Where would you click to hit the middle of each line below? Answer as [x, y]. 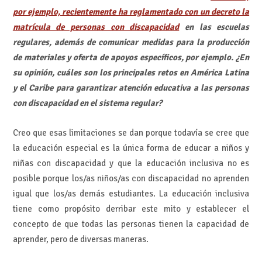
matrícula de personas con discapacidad [96, 27]
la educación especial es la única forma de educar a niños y [131, 148]
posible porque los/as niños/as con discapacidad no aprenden [131, 178]
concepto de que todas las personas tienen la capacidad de [131, 224]
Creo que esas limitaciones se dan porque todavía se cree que [131, 132]
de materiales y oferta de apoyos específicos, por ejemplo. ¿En [131, 58]
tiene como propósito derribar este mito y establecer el [131, 208]
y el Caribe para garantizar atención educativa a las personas [131, 88]
